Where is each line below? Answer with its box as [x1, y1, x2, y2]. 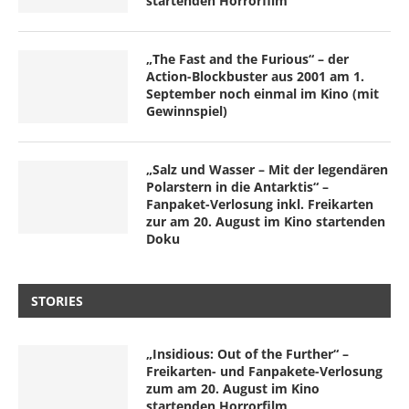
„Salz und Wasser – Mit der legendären [146, 160, 388, 178]
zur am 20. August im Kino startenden [146, 212, 385, 230]
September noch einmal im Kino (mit [146, 84, 379, 102]
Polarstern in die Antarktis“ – [146, 177, 329, 195]
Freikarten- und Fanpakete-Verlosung [146, 362, 383, 380]
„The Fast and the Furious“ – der [146, 49, 349, 68]
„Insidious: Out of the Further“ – [146, 344, 349, 362]
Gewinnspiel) [146, 101, 227, 120]
